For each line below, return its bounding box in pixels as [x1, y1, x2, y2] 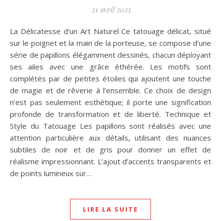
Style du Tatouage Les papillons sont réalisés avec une [10, 120, 211, 131]
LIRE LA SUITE [83, 204, 138, 214]
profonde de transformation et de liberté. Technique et [10, 109, 211, 119]
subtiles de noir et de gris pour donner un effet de [10, 144, 211, 154]
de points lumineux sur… [10, 168, 92, 178]
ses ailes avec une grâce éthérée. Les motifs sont [10, 61, 211, 72]
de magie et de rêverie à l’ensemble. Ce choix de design [10, 85, 211, 95]
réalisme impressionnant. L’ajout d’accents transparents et [10, 156, 211, 166]
